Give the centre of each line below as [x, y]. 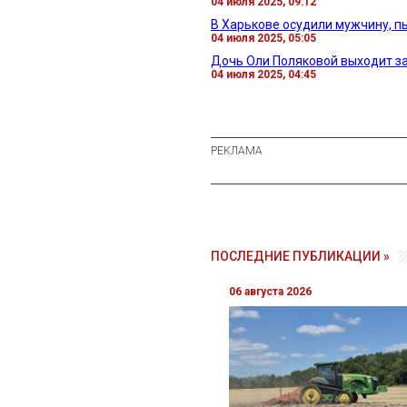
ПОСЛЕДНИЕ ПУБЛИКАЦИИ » [300, 256]
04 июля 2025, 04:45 [263, 74]
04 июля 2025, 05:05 [263, 38]
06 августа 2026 [270, 291]
